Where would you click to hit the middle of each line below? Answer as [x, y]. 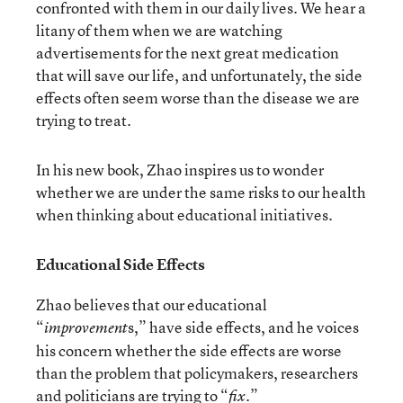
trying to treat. [84, 120]
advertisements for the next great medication [188, 53]
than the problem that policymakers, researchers [197, 373]
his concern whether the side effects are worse [189, 350]
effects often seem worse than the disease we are [198, 98]
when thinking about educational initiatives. [184, 215]
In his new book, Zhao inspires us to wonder [180, 170]
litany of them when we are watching [159, 30]
